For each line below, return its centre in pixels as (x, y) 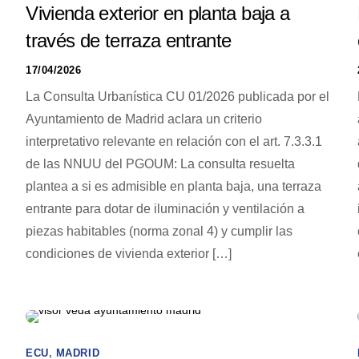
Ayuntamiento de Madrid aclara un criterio (144, 119)
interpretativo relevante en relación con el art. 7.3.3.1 (174, 141)
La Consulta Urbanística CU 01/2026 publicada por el (178, 97)
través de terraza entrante (129, 40)
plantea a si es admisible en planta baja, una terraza (174, 186)
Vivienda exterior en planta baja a (158, 13)
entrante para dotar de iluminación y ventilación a (165, 209)
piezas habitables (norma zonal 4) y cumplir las (159, 231)
